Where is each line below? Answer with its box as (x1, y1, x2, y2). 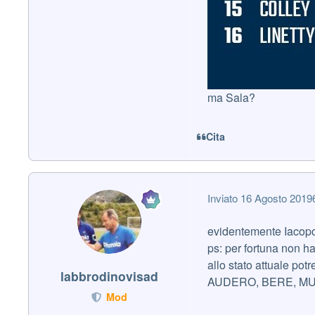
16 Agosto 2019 (240, 191, 312, 206)
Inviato (207, 191, 240, 206)
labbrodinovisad (60, 266, 158, 285)
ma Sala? (207, 89, 255, 105)
